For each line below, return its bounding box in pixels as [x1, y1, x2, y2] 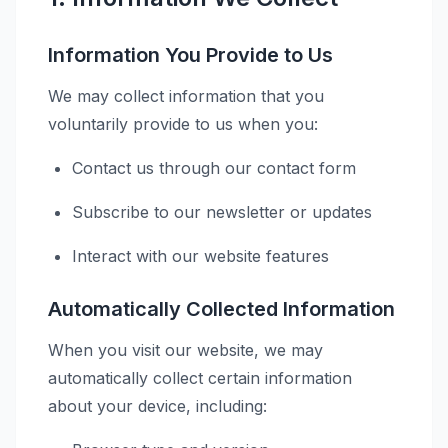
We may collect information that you [48, 86, 324, 106]
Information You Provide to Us [48, 43, 333, 67]
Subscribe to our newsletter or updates [72, 202, 372, 222]
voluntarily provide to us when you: [48, 114, 318, 134]
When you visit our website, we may [48, 340, 323, 360]
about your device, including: [48, 396, 267, 416]
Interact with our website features [72, 246, 329, 266]
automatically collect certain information [48, 368, 352, 388]
